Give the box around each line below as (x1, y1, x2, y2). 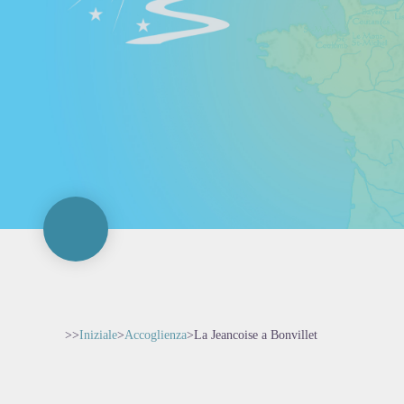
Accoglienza (124, 328, 187, 342)
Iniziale (79, 328, 117, 342)
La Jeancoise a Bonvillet (194, 328, 317, 342)
